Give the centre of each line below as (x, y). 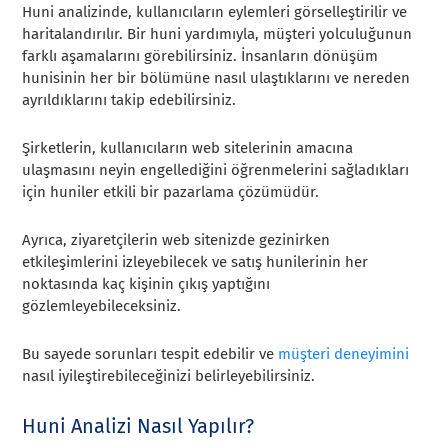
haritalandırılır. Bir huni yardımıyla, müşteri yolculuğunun (217, 34)
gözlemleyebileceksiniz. (102, 306)
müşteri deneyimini (344, 354)
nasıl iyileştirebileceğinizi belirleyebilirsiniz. (169, 376)
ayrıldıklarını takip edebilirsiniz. (129, 100)
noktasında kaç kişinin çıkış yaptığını (146, 284)
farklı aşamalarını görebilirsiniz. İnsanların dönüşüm (200, 56)
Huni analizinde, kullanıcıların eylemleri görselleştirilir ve (215, 12)
